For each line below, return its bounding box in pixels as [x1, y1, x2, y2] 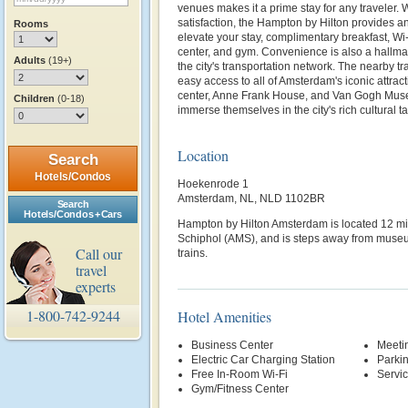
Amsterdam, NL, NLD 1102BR [178, 192, 325, 205]
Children [14, 93, 57, 104]
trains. [178, 247, 208, 260]
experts [76, 277, 116, 296]
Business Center [191, 339, 273, 352]
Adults [14, 55, 48, 66]
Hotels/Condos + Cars [24, 209, 122, 219]
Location [178, 146, 229, 165]
